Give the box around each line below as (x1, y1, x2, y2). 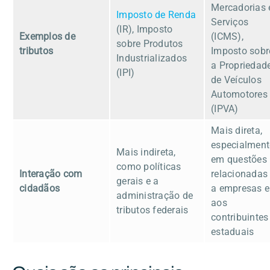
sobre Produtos (116, 37, 183, 49)
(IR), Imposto (116, 23, 173, 35)
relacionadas (211, 168, 268, 180)
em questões (211, 153, 267, 165)
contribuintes (211, 211, 269, 223)
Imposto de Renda (116, 8, 196, 20)
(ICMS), (211, 30, 243, 42)
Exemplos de (19, 30, 75, 42)
